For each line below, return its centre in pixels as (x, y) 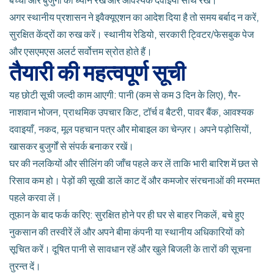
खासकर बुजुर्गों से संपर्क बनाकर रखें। (72, 146)
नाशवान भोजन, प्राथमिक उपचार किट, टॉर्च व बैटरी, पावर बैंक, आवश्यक (131, 112)
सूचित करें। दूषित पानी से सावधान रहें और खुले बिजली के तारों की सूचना (130, 249)
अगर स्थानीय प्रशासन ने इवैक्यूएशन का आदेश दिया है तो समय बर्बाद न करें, (134, 17)
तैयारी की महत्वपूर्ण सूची (97, 73)
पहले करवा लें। (35, 198)
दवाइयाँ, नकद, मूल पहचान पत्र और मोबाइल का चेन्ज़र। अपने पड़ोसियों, (131, 129)
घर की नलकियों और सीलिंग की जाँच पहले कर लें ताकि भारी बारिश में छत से (134, 164)
